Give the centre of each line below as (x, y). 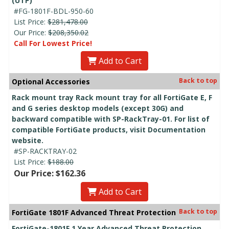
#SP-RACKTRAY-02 (45, 151)
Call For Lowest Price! (53, 43)
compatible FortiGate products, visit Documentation (109, 129)
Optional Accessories (51, 81)
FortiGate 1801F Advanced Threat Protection (94, 212)
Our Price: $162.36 (50, 173)
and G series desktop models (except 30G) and (98, 108)
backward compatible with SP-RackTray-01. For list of (111, 119)
